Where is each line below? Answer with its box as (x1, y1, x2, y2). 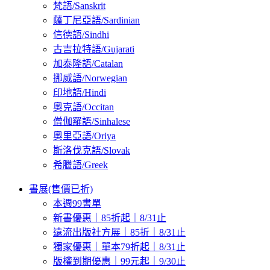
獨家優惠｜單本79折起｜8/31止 (53, 242, 186, 253)
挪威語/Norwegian (53, 73, 127, 84)
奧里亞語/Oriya (53, 131, 116, 142)
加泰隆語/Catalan (53, 58, 123, 69)
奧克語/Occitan (53, 102, 114, 113)
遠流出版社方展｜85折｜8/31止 (53, 227, 186, 238)
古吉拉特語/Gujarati (53, 44, 134, 55)
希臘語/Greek (53, 160, 108, 171)
